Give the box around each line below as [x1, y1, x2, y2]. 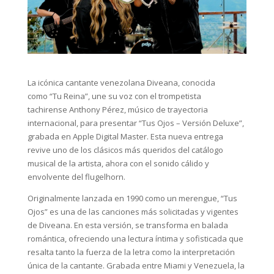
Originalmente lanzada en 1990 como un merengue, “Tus [27, 193, 237, 204]
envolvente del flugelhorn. [27, 171, 127, 183]
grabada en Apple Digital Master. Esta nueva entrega [27, 131, 223, 143]
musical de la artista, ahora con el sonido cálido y [27, 158, 209, 169]
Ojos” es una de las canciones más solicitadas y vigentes [27, 206, 239, 218]
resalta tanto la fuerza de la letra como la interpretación [27, 246, 235, 258]
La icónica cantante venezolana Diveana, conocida [27, 77, 215, 89]
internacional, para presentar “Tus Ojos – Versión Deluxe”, [27, 117, 244, 129]
